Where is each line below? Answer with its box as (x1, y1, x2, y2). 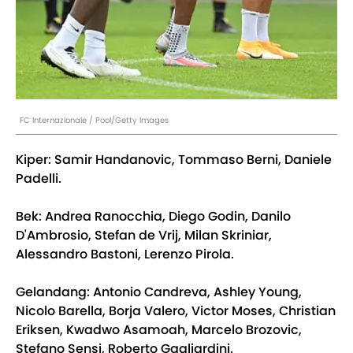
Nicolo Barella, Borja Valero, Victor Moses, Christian (16, 301, 336, 320)
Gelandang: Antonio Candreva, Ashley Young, (16, 282, 302, 301)
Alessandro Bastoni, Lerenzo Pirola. (16, 244, 234, 263)
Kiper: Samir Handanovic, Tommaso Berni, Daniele (16, 150, 332, 169)
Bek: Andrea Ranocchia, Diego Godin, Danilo (16, 206, 291, 225)
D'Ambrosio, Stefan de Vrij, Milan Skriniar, (16, 225, 272, 244)
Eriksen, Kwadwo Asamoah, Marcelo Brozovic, (16, 320, 302, 339)
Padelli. (16, 169, 61, 188)
